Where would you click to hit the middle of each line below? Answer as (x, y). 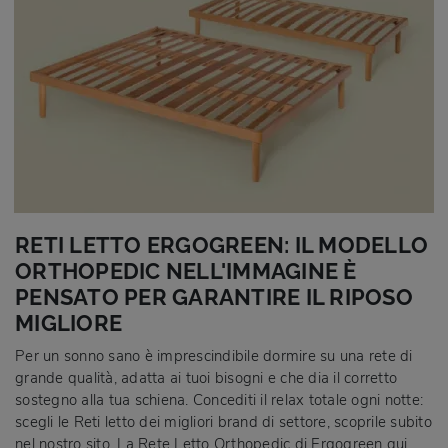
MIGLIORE (68, 323)
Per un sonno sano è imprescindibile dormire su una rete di (214, 355)
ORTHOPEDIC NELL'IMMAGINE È (186, 271)
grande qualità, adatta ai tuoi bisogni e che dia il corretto (206, 377)
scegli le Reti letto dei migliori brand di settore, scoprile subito (223, 421)
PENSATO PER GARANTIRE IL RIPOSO (214, 297)
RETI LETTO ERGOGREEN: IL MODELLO (221, 245)
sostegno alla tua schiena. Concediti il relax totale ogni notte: (219, 399)
